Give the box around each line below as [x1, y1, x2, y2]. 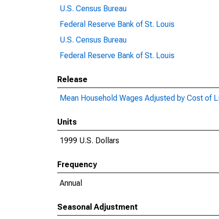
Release [57, 75, 88, 84]
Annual [60, 178, 82, 188]
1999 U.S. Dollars [60, 136, 119, 145]
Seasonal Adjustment [57, 202, 138, 212]
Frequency [57, 160, 97, 169]
